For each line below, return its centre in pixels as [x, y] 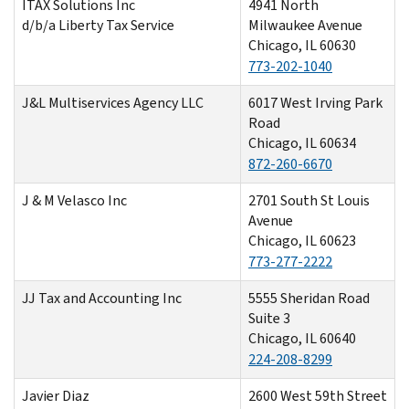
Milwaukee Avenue [305, 25]
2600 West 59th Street [318, 395]
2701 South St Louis [309, 200]
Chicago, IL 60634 [302, 142]
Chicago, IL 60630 [302, 45]
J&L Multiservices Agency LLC [113, 102]
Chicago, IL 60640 [302, 338]
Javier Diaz [56, 395]
